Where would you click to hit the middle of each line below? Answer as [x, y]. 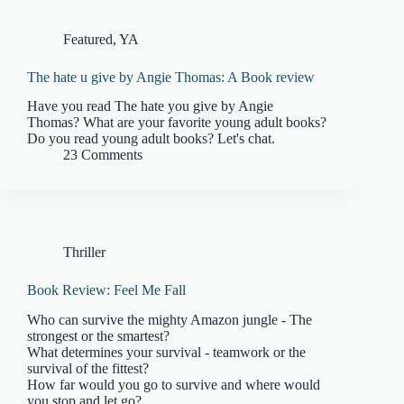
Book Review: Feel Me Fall [106, 290]
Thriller [84, 252]
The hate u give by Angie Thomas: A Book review [171, 77]
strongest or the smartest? [98, 336]
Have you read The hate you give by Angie [150, 106]
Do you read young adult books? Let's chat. [151, 139]
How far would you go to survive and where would [174, 385]
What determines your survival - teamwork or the [166, 353]
